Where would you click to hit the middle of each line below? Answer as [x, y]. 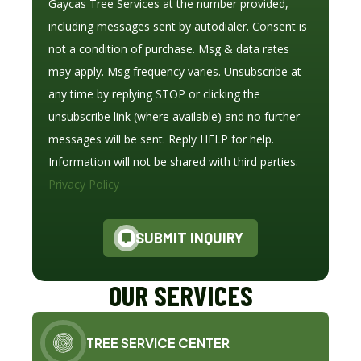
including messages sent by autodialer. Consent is [178, 27]
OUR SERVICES [180, 295]
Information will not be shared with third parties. [173, 162]
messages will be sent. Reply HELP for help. [161, 139]
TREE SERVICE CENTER [158, 342]
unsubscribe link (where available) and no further [174, 117]
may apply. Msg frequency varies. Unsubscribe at [175, 72]
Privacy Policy [84, 185]
